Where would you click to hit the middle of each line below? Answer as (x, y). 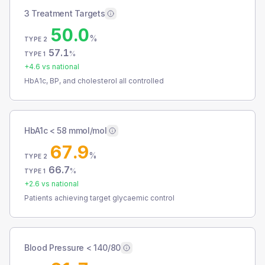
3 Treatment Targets (65, 13)
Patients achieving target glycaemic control (99, 198)
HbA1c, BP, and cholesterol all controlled (94, 81)
